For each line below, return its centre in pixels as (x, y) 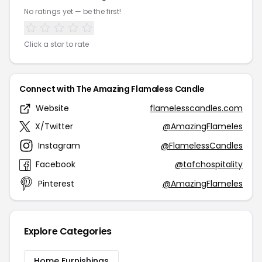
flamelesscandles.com (196, 108)
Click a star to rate (56, 44)
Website (52, 108)
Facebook (56, 165)
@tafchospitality (209, 165)
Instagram (59, 145)
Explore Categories (68, 232)
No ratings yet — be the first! (73, 12)
